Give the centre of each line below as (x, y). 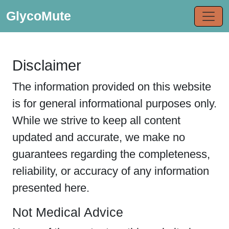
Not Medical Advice (68, 212)
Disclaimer (47, 65)
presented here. (51, 188)
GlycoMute (39, 16)
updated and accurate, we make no (99, 137)
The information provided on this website (112, 87)
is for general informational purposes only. (114, 104)
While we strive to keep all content (96, 120)
